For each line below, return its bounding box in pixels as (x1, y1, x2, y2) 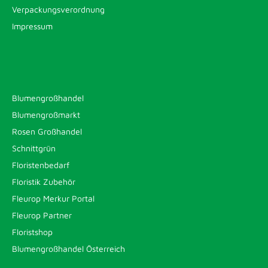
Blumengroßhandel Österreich (12, 243, 125, 254)
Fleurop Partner (12, 210, 72, 220)
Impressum (12, 21, 53, 31)
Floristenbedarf (12, 160, 69, 170)
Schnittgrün (12, 143, 56, 153)
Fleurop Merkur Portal (12, 193, 95, 203)
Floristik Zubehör (12, 176, 75, 187)
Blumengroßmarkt (12, 109, 80, 120)
